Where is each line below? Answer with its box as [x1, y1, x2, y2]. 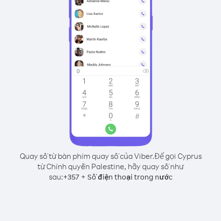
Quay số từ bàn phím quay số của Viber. [19, 151, 154, 161]
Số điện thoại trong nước [87, 172, 173, 182]
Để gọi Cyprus [154, 151, 202, 161]
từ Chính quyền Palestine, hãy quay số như [37, 161, 184, 171]
